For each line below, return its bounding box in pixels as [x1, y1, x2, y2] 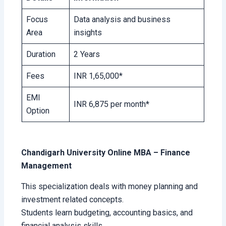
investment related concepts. [21, 194, 124, 204]
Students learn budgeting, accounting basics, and [21, 207, 193, 217]
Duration [26, 49, 56, 59]
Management [21, 160, 72, 171]
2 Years [74, 49, 100, 59]
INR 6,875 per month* [74, 99, 150, 109]
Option [26, 105, 50, 116]
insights [74, 27, 102, 37]
